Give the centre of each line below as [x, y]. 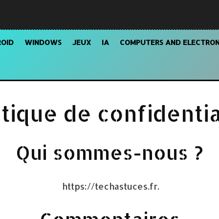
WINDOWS [43, 42]
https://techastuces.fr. [109, 186]
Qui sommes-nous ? [109, 152]
